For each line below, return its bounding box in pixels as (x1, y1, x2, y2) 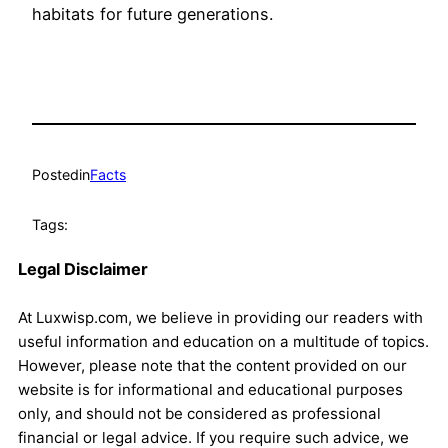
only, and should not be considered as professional (18, 403, 381, 423)
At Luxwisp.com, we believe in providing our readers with (18, 307, 423, 327)
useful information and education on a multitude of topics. (18, 331, 429, 351)
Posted (32, 165, 79, 183)
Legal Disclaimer (18, 258, 148, 279)
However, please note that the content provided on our (18, 355, 407, 375)
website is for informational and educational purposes (18, 379, 403, 399)
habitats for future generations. (32, 4, 273, 25)
